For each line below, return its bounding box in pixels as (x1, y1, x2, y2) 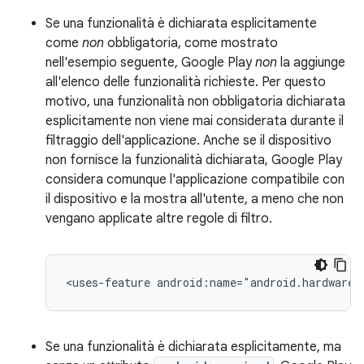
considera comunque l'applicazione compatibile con (45, 171, 344, 188)
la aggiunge (277, 54, 345, 71)
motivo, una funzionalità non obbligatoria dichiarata (45, 93, 345, 110)
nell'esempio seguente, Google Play (45, 54, 255, 71)
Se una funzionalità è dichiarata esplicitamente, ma (45, 339, 341, 355)
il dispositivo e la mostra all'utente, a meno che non (45, 191, 344, 207)
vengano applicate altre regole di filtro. (45, 210, 272, 227)
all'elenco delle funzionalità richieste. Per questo (45, 74, 326, 90)
